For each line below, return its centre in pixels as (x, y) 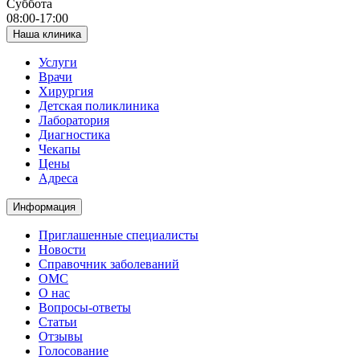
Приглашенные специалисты (119, 235)
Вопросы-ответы (85, 307)
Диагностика (74, 134)
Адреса (58, 178)
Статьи (58, 321)
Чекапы (59, 149)
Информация (44, 207)
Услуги (58, 62)
